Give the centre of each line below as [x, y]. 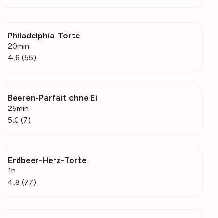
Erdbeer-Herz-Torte [47, 160]
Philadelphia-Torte [44, 35]
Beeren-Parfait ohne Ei [53, 98]
